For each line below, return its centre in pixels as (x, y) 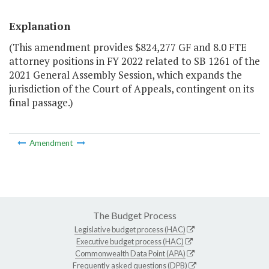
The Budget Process (134, 215)
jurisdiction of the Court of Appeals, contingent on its (131, 89)
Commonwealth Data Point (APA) (130, 253)
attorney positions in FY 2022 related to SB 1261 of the (134, 61)
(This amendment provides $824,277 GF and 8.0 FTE (128, 47)
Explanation (40, 26)
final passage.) (41, 103)
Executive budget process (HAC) (130, 241)
